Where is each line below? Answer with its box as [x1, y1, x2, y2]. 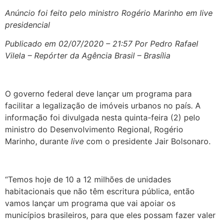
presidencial [5, 20, 50, 30]
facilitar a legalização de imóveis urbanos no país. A [5, 101, 201, 111]
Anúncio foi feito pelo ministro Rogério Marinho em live [5, 8, 213, 18]
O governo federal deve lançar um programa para [5, 89, 192, 99]
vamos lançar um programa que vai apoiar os [5, 198, 175, 208]
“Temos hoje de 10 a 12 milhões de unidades [5, 174, 171, 184]
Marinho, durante [5, 136, 71, 147]
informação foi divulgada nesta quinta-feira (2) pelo [5, 112, 200, 123]
